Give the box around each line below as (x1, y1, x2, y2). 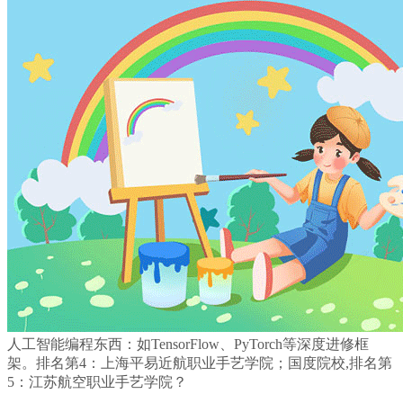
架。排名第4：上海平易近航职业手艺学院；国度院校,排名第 (7, 355, 392, 372)
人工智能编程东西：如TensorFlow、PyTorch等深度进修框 (7, 336, 369, 353)
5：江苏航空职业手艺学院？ (7, 374, 187, 390)
